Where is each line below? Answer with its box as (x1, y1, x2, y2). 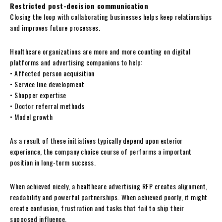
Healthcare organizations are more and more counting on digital (10, 46, 190, 56)
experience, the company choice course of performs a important (10, 146, 192, 157)
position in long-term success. (10, 157, 96, 167)
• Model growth (10, 111, 53, 122)
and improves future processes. (10, 22, 100, 33)
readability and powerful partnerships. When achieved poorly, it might (10, 191, 208, 202)
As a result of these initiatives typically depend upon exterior (10, 135, 183, 146)
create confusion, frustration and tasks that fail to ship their (10, 202, 184, 213)
